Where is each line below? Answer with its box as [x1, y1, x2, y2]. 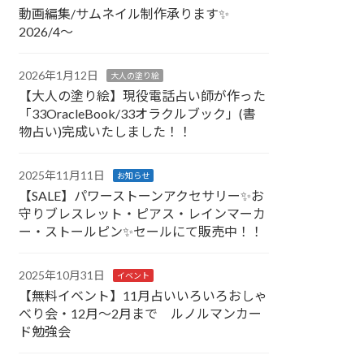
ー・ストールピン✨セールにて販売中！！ [19, 223, 264, 239]
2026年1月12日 [19, 67, 99, 82]
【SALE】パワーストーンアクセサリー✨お [19, 187, 265, 203]
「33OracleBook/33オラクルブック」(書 [19, 105, 257, 121]
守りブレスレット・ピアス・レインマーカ [19, 205, 266, 221]
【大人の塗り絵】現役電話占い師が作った [19, 87, 266, 103]
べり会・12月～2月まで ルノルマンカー [19, 305, 262, 321]
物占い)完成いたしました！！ [19, 123, 193, 139]
